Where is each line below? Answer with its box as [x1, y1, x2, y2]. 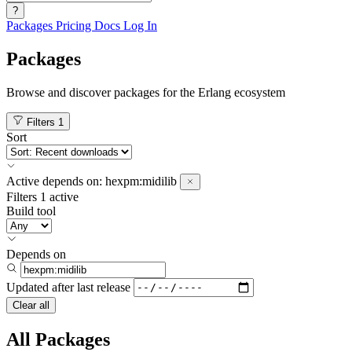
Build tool [6, 203, 56, 218]
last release [77, 280, 130, 294]
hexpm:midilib [102, 174, 180, 188]
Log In [123, 19, 157, 32]
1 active [40, 189, 79, 203]
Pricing [56, 19, 94, 32]
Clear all [13, 299, 49, 311]
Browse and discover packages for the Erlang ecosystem [6, 85, 285, 99]
